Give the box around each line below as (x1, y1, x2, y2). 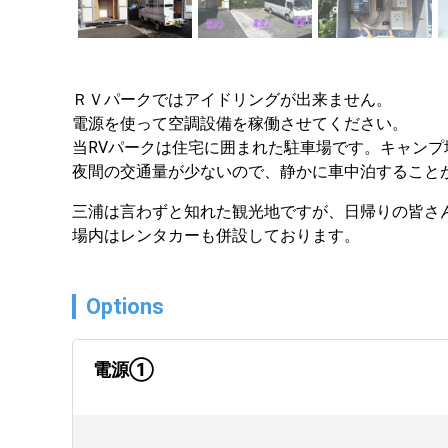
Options (86, 293, 164, 319)
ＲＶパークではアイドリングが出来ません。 (72, 89, 392, 109)
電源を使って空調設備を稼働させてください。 (72, 113, 408, 133)
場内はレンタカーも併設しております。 (72, 225, 360, 245)
